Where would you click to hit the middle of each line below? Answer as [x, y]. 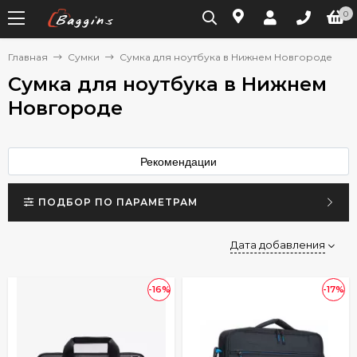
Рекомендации [178, 161]
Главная [28, 57]
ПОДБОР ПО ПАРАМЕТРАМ [118, 202]
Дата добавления [278, 244]
